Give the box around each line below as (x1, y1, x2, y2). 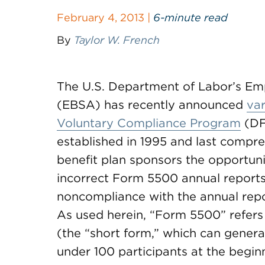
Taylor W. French (74, 34, 160, 46)
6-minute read (153, 11, 228, 24)
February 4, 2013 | (57, 11, 153, 24)
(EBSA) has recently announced (57, 98, 247, 112)
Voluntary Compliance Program (57, 116, 241, 130)
